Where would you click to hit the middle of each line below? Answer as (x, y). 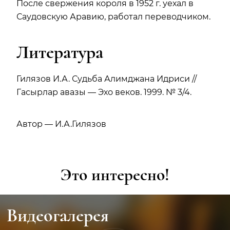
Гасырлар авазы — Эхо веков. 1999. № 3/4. (104, 92)
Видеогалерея (58, 215)
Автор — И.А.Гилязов (61, 124)
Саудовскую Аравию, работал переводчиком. (113, 17)
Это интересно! (115, 175)
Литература (93, 52)
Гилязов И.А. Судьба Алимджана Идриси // (107, 79)
